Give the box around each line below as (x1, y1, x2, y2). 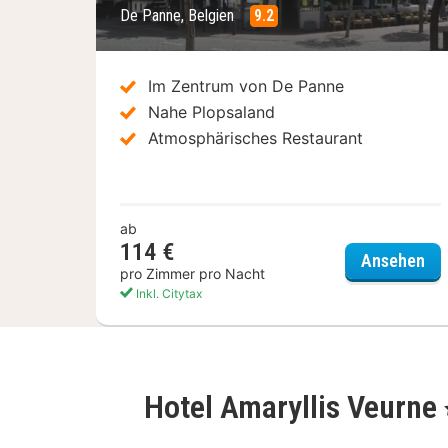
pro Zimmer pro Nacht (120, 264, 265, 282)
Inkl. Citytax (133, 285, 202, 301)
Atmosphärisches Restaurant (148, 127, 363, 148)
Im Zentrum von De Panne (148, 75, 344, 96)
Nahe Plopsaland (148, 101, 275, 122)
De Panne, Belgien (120, 5, 238, 25)
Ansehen (360, 250, 425, 272)
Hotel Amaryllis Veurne (144, 387, 444, 426)
